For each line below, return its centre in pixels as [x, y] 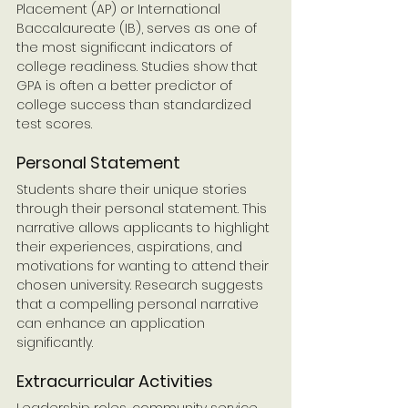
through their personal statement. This [143, 208]
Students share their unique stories [133, 189]
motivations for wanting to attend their [144, 265]
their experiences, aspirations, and [131, 246]
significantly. [55, 342]
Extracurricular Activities [115, 381]
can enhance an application [112, 323]
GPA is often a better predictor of [126, 85]
